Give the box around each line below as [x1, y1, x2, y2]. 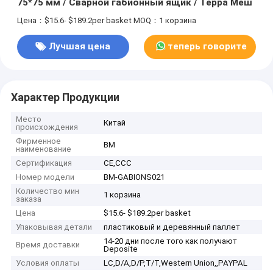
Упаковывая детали [16, 222, 93, 232]
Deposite [104, 244, 138, 254]
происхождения [16, 122, 79, 132]
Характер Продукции [10, 91, 119, 104]
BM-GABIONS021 [104, 172, 165, 182]
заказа [16, 194, 42, 204]
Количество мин [16, 186, 80, 196]
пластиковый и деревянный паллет [104, 222, 241, 232]
